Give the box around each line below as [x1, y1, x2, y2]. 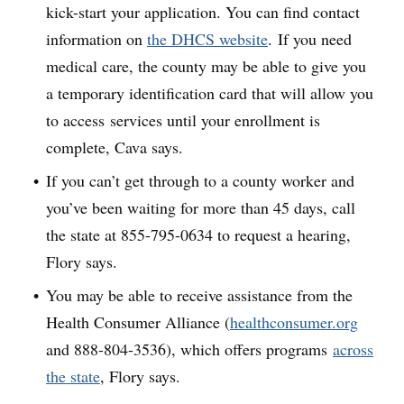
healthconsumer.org [230, 311, 358, 334]
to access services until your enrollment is [46, 109, 320, 132]
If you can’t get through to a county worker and [46, 170, 354, 192]
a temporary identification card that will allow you [46, 82, 373, 105]
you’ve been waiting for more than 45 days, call [46, 197, 355, 219]
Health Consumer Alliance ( [46, 311, 230, 334]
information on [46, 28, 147, 50]
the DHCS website [147, 28, 268, 50]
